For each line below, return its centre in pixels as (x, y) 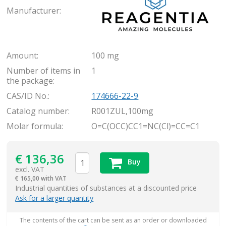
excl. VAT (30, 169)
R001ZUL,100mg (123, 111)
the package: (31, 81)
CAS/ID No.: (28, 96)
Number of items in (44, 71)
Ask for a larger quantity (54, 198)
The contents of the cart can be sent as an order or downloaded (113, 220)
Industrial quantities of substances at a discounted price (106, 188)
